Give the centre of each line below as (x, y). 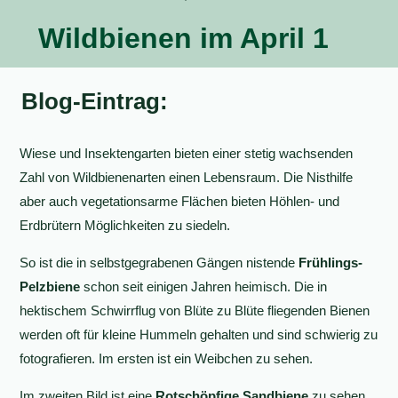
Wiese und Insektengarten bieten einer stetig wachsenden (187, 153)
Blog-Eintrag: (95, 101)
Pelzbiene (50, 287)
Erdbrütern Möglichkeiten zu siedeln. (125, 225)
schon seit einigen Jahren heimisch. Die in (204, 287)
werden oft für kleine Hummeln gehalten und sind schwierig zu (199, 334)
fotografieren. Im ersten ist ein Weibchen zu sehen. (167, 358)
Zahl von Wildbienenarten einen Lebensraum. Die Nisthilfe (187, 177)
